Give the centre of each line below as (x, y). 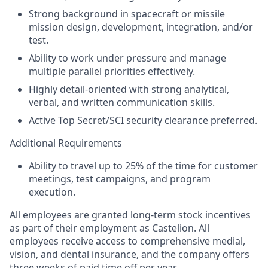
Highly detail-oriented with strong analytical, (129, 89)
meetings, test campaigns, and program (120, 179)
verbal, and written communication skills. (122, 102)
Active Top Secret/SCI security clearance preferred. (143, 120)
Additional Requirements (66, 143)
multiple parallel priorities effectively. (112, 71)
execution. (52, 192)
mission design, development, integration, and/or (141, 27)
